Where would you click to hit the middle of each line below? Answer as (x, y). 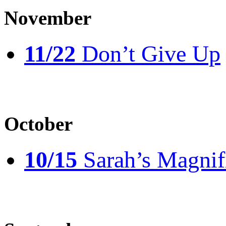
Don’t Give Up (148, 53)
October (38, 124)
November (48, 18)
